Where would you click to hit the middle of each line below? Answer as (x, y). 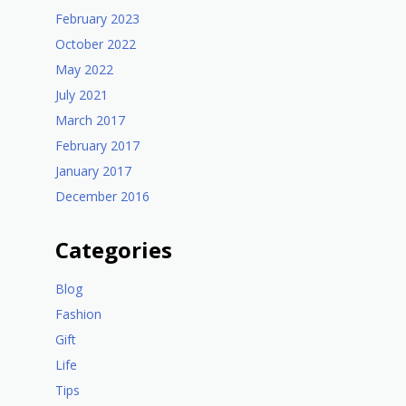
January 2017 (93, 171)
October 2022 (96, 44)
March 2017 (90, 121)
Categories (114, 250)
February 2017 (97, 146)
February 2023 (97, 19)
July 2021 (82, 95)
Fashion (78, 314)
